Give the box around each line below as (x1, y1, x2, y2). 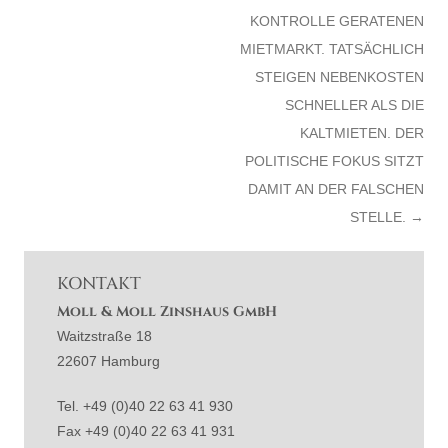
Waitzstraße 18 (57, 328, 152, 344)
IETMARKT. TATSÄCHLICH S (240, 41, 424, 57)
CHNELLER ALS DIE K (285, 97, 424, 113)
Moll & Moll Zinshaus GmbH (57, 302, 277, 321)
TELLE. (350, 209, 406, 225)
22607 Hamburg (57, 353, 160, 369)
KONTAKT (57, 272, 141, 295)
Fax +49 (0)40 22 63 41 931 (57, 423, 235, 439)
